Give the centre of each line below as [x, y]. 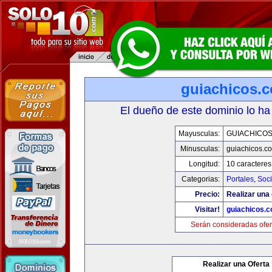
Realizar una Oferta [236, 264]
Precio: [207, 194]
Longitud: [204, 164]
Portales [240, 179]
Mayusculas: [199, 134]
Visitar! [207, 209]
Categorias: [200, 179]
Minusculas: [200, 149]
